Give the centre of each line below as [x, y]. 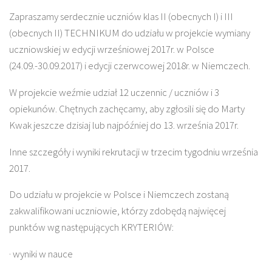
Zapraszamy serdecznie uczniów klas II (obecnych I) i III [121, 16]
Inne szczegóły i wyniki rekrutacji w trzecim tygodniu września [134, 151]
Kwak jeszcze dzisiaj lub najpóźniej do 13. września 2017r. [124, 125]
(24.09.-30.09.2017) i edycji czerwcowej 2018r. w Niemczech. [130, 65]
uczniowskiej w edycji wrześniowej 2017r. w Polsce [112, 49]
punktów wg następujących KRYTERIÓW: [91, 227]
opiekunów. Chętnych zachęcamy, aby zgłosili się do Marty [127, 108]
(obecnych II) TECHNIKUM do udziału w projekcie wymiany [130, 32]
